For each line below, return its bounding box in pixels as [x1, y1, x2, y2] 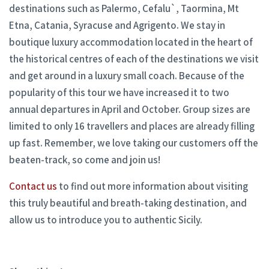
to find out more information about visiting [57, 180, 248, 193]
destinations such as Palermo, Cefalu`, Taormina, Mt [9, 2, 239, 16]
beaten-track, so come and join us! [9, 153, 160, 167]
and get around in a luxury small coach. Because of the [9, 69, 244, 83]
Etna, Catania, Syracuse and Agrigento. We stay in [9, 19, 225, 32]
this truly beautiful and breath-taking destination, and [9, 196, 247, 210]
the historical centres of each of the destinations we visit [9, 52, 259, 66]
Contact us [9, 180, 57, 193]
